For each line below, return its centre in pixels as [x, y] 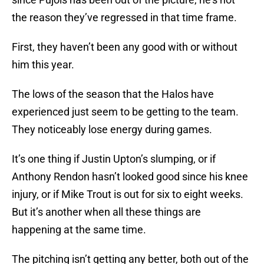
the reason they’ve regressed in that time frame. [124, 18]
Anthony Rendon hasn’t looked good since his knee [130, 177]
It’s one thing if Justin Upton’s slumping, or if [114, 159]
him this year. [43, 65]
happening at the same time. [79, 230]
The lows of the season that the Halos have [113, 94]
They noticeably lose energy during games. [112, 130]
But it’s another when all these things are [106, 212]
